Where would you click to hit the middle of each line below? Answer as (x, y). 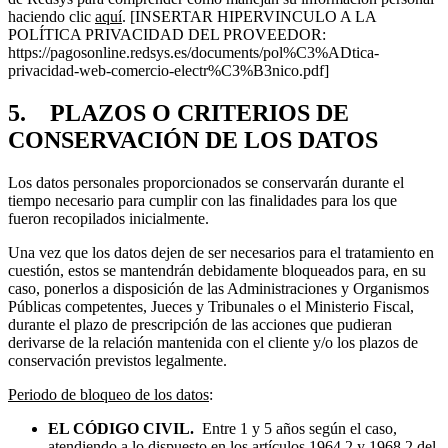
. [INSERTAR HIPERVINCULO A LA (249, 17)
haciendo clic (51, 17)
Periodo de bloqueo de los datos (108, 395)
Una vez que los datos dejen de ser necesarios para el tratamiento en (221, 253)
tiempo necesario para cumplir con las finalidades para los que (202, 201)
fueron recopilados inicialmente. (108, 219)
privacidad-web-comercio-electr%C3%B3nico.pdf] (168, 71)
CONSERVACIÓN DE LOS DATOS (193, 140)
